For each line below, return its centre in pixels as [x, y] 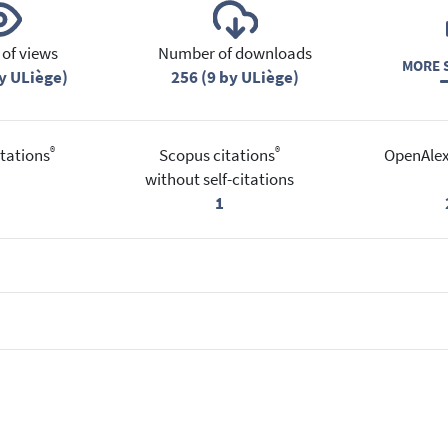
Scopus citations [216, 155]
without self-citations [219, 179]
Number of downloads [235, 54]
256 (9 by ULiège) [235, 78]
